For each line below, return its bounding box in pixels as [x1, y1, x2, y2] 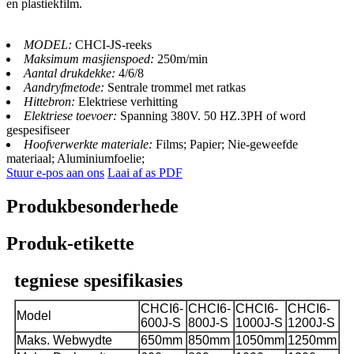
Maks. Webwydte [17, 333, 112, 348]
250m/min [157, 52, 208, 66]
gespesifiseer [6, 123, 70, 137]
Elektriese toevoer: [24, 109, 117, 123]
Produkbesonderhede [6, 196, 179, 217]
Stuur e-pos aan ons [6, 166, 104, 180]
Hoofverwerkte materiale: [24, 137, 153, 152]
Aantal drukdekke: [24, 66, 115, 81]
